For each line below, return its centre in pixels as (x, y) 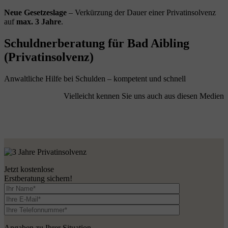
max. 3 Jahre (39, 22)
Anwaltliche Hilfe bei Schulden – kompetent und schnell (95, 78)
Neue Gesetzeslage (36, 12)
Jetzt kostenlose (29, 169)
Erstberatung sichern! (38, 178)
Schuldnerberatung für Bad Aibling (97, 43)
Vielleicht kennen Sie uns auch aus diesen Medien (144, 96)
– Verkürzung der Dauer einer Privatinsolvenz (142, 12)
